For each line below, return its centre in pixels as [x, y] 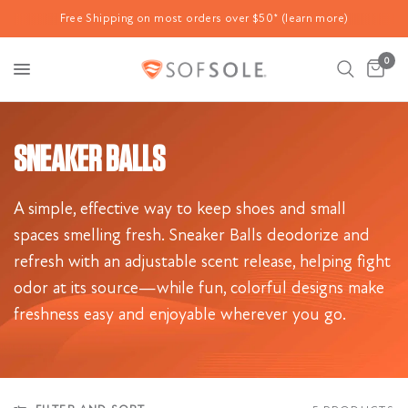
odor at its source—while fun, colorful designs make [199, 288]
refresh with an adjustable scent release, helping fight [202, 261]
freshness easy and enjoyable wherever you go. [180, 314]
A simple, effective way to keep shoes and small [180, 209]
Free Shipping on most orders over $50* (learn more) [204, 18]
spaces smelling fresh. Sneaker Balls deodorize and [192, 235]
